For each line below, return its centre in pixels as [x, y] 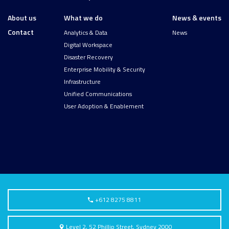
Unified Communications [98, 94]
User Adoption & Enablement [104, 106]
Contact [21, 32]
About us [22, 18]
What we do [83, 18]
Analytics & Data [85, 33]
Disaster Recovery [88, 57]
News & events [197, 18]
